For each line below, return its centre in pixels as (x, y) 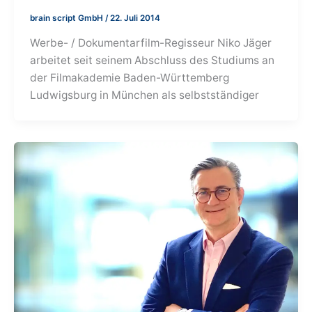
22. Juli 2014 (135, 18)
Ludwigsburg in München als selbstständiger (145, 95)
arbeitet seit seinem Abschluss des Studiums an (153, 61)
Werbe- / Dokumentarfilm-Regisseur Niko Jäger (151, 43)
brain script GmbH (68, 18)
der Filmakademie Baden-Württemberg (130, 78)
